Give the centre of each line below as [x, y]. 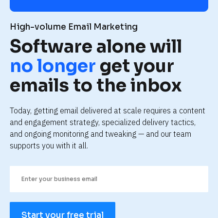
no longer [53, 66]
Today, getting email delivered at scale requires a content [108, 110]
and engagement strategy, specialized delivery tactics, [103, 122]
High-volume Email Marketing [74, 27]
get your [135, 66]
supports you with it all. [49, 145]
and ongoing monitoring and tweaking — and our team [100, 134]
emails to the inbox [96, 85]
